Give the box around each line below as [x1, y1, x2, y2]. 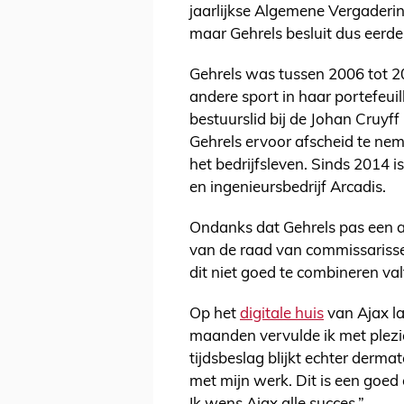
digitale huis [240, 307, 324, 323]
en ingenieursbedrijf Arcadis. [189, 180, 386, 197]
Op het [189, 307, 240, 323]
